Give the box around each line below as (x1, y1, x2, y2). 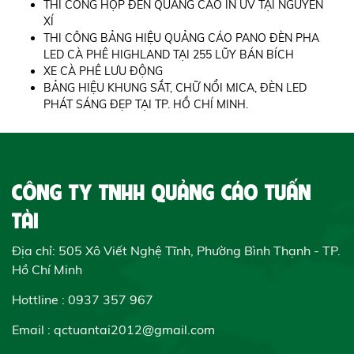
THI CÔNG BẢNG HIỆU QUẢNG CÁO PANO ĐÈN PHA (43, 30, 319, 45)
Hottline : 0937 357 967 (12, 291, 153, 307)
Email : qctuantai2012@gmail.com (12, 321, 215, 337)
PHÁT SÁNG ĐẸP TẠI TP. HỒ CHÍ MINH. (43, 96, 248, 111)
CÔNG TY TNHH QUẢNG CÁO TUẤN (12, 175, 311, 205)
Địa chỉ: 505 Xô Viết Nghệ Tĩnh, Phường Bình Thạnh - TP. (12, 242, 341, 258)
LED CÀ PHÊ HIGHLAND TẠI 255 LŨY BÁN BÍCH (43, 47, 294, 62)
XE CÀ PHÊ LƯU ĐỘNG (43, 63, 163, 78)
